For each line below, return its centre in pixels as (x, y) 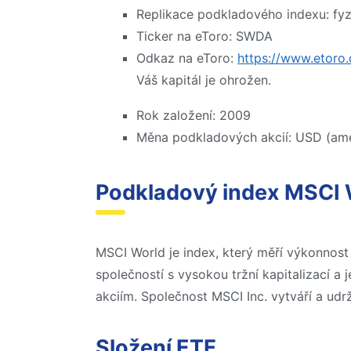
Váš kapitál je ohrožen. (204, 80)
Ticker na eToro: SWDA (204, 36)
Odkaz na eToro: (187, 58)
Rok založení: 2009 (194, 116)
